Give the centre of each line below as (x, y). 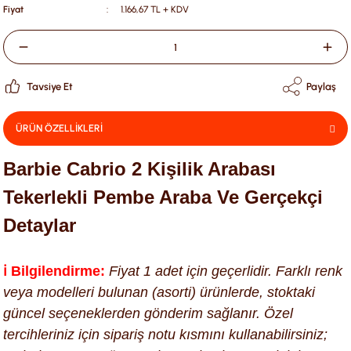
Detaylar (40, 225)
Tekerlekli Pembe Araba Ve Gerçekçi (163, 197)
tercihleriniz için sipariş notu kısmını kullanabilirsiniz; (165, 335)
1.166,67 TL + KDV (155, 9)
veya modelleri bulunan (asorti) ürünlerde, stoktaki (159, 292)
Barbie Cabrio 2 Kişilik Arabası (139, 169)
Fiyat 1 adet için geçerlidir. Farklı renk (224, 271)
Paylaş (321, 86)
